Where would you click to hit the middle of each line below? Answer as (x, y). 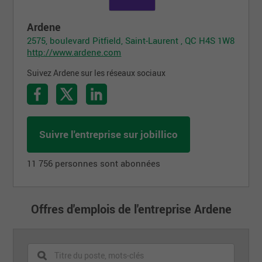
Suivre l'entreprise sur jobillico (109, 134)
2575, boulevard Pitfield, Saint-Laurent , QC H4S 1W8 (131, 40)
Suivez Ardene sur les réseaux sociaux (96, 73)
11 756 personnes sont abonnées (94, 163)
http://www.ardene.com (74, 52)
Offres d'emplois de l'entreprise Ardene (131, 209)
